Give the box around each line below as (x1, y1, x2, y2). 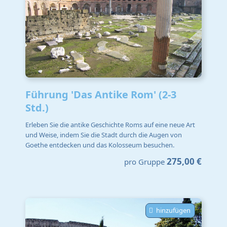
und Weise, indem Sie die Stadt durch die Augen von (25, 130, 182, 140)
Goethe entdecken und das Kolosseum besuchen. (25, 140, 174, 150)
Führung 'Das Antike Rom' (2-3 (25, 87, 176, 101)
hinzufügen (156, 205, 191, 215)
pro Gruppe (124, 156, 165, 167)
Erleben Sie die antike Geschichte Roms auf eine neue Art (25, 120, 195, 130)
